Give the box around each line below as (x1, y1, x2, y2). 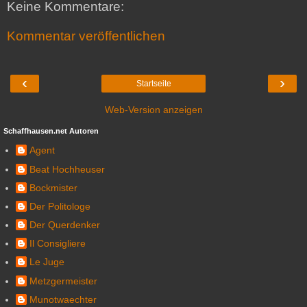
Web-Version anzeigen (104, 103, 203, 115)
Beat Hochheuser (29, 163, 105, 175)
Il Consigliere (29, 238, 86, 249)
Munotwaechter (29, 293, 97, 305)
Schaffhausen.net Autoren (3, 126, 99, 135)
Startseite (136, 78, 171, 88)
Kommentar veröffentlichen (7, 29, 165, 44)
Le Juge (29, 256, 64, 268)
